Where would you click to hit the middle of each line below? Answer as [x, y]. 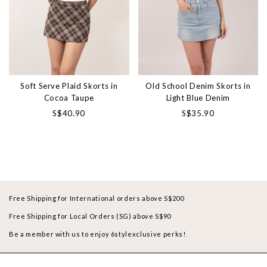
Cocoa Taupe [69, 98]
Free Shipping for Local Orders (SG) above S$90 [90, 216]
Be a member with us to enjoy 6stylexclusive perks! [97, 234]
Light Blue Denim [198, 98]
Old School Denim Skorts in [198, 86]
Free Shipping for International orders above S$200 [97, 198]
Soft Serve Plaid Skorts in [69, 86]
